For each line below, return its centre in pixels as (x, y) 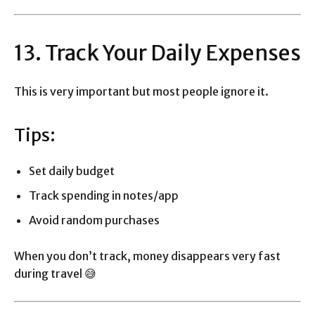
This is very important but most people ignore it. (141, 92)
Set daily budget (72, 171)
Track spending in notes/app (104, 196)
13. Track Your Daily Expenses (157, 53)
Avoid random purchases (94, 220)
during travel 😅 (55, 274)
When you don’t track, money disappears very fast (147, 256)
